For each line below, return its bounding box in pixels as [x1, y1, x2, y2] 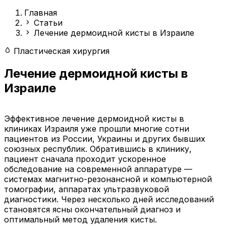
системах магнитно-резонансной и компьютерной [4, 174, 212, 184]
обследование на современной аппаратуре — [4, 163, 192, 174]
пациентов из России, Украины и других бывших [4, 133, 205, 144]
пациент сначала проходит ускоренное [4, 153, 166, 164]
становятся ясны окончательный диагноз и [4, 204, 181, 214]
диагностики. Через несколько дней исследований [4, 194, 214, 204]
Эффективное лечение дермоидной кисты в [4, 113, 184, 124]
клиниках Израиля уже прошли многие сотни [4, 123, 189, 134]
